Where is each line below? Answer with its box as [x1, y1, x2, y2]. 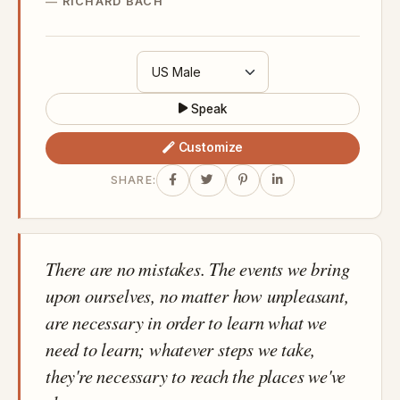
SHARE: [110, 173, 157, 187]
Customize [178, 140, 244, 155]
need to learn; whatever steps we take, [46, 336, 316, 362]
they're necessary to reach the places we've [46, 362, 346, 388]
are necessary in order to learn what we [46, 309, 328, 335]
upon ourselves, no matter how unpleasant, [46, 282, 349, 308]
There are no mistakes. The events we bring [46, 255, 350, 281]
